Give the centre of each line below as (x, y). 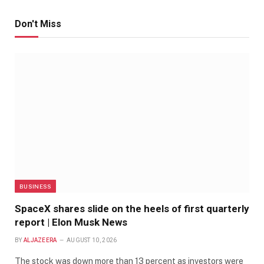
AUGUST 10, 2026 (92, 240)
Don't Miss (38, 24)
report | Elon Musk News (71, 222)
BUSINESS (36, 187)
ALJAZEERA (40, 240)
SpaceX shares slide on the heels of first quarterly (132, 209)
